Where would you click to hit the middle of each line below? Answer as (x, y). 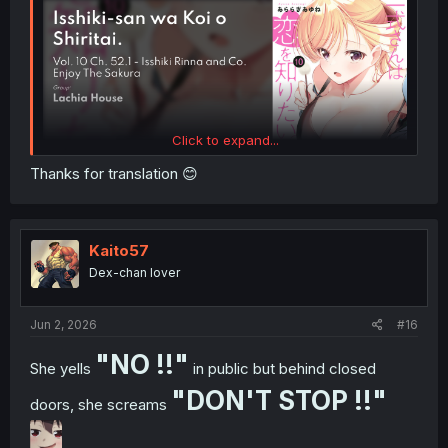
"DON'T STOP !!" (279, 400)
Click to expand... (225, 139)
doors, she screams (100, 404)
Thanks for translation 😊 (114, 174)
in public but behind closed (282, 368)
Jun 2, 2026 (63, 324)
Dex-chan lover (134, 273)
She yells (62, 368)
